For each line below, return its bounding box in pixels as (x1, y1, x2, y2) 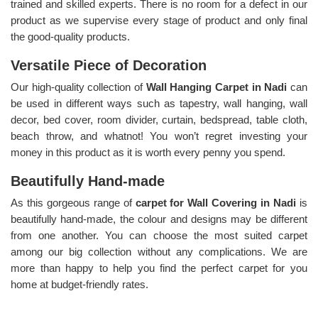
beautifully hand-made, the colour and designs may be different (11, 212, 307, 225)
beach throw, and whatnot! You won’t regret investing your (11, 129, 307, 142)
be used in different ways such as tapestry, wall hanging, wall (11, 97, 307, 109)
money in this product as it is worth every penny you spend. (11, 146, 288, 158)
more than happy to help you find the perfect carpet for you (11, 261, 307, 274)
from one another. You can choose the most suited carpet (11, 229, 307, 241)
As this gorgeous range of (11, 196, 136, 209)
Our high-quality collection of (11, 80, 146, 93)
